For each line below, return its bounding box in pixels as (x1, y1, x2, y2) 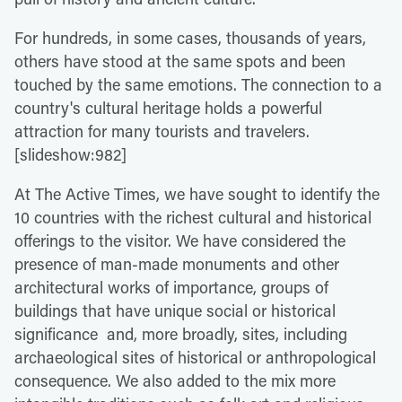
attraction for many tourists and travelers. (14, 120, 310, 142)
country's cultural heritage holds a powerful (14, 97, 322, 118)
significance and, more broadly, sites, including (14, 323, 347, 345)
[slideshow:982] (14, 144, 127, 165)
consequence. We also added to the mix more (14, 370, 336, 391)
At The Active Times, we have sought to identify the (14, 183, 380, 205)
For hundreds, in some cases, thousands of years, (14, 27, 366, 48)
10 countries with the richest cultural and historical (14, 206, 371, 228)
